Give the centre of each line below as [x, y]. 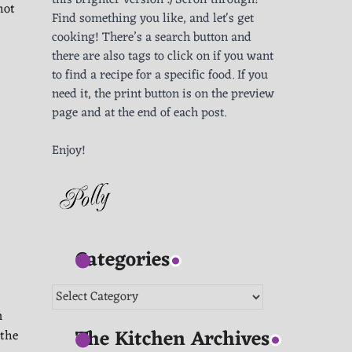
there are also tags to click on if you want [163, 57]
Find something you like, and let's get [153, 19]
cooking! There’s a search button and [152, 38]
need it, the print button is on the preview [163, 95]
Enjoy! [69, 151]
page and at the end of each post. [139, 114]
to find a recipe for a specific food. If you [160, 76]
